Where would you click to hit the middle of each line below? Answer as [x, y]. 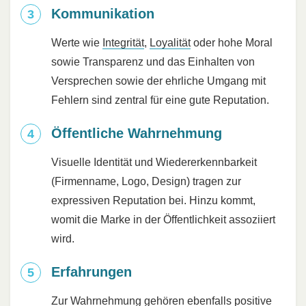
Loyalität [170, 43]
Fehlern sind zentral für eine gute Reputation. [160, 100]
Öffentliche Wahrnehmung [137, 134]
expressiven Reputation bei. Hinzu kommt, [153, 201]
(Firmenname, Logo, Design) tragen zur [146, 182]
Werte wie [77, 43]
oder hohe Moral [232, 43]
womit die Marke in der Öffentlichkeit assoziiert [163, 220]
